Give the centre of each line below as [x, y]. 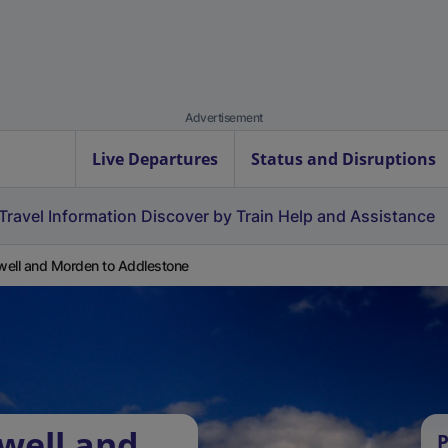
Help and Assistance [356, 216]
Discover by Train [207, 216]
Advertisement [224, 117]
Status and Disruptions [343, 159]
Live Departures [155, 159]
